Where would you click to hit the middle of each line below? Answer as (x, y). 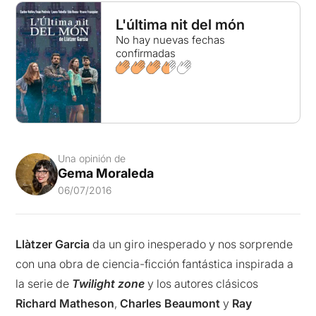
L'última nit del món (180, 25)
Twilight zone (109, 284)
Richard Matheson (65, 304)
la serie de (44, 284)
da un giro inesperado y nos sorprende (192, 244)
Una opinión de (92, 159)
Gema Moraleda (106, 174)
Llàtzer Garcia (53, 244)
